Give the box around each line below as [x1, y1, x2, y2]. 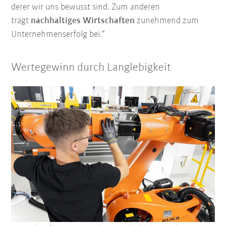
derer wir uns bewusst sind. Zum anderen [11, 2, 160, 12]
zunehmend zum [135, 16, 199, 26]
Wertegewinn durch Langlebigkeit [11, 62, 172, 74]
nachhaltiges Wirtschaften [31, 16, 135, 26]
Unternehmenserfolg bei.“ [11, 29, 105, 39]
